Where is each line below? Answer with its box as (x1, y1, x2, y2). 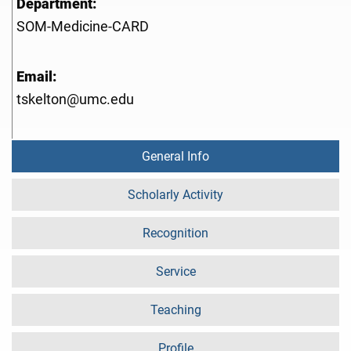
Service (155, 264, 196, 280)
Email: (16, 69, 56, 85)
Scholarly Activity (128, 187, 223, 203)
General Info (142, 149, 209, 165)
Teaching (150, 302, 201, 318)
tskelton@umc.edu (16, 92, 134, 108)
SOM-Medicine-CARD (16, 19, 149, 35)
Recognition (143, 226, 208, 241)
